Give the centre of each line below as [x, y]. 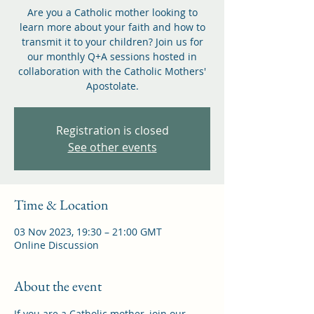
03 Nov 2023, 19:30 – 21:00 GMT [88, 232]
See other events [112, 147]
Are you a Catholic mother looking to [112, 12]
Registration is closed [112, 130]
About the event [58, 286]
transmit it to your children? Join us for [112, 42]
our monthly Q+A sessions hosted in [112, 56]
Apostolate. [112, 86]
